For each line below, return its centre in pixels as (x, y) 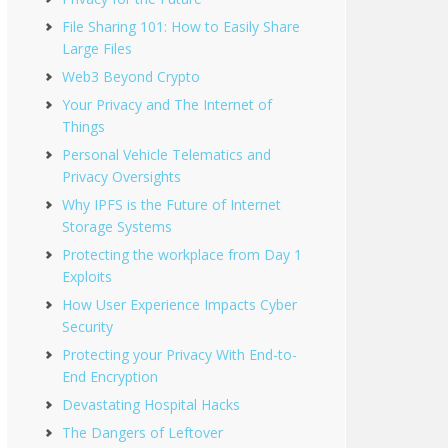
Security (87, 326)
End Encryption (110, 376)
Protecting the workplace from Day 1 (182, 254)
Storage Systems (117, 226)
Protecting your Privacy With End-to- (179, 354)
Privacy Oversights (121, 176)
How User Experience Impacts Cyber (179, 304)
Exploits (87, 276)
